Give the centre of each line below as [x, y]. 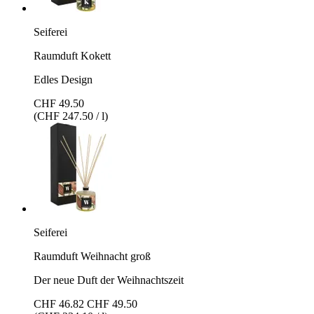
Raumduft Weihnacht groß [92, 256]
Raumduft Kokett [72, 55]
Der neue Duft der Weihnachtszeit [109, 280]
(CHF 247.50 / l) [71, 116]
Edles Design [63, 79]
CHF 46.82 [59, 303]
